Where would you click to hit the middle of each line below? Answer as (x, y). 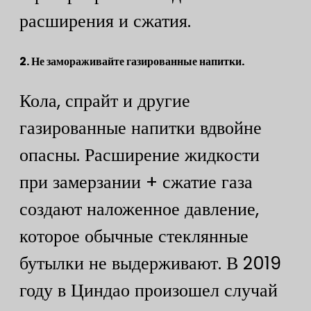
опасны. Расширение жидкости (140, 155)
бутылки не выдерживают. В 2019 (150, 263)
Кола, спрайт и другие (105, 101)
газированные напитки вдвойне (141, 128)
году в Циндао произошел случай (149, 291)
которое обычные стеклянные (134, 236)
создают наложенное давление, (139, 209)
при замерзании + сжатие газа (136, 182)
